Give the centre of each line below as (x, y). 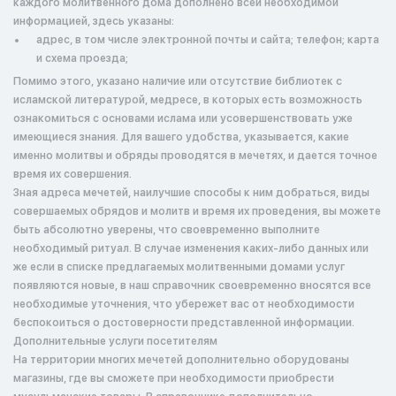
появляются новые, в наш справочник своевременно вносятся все (192, 286)
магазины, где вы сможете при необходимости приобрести (174, 378)
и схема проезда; (82, 58)
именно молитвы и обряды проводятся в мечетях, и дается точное (195, 156)
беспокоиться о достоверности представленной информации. (184, 323)
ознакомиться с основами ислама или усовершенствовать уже (183, 118)
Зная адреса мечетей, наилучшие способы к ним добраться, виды (191, 193)
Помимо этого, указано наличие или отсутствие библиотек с (178, 81)
